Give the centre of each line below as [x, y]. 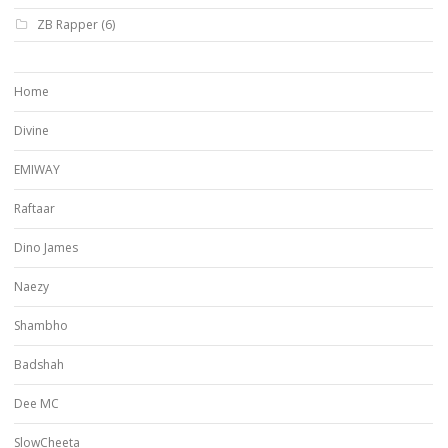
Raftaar [34, 208]
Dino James [46, 247]
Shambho [41, 325]
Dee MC [36, 403]
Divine [31, 130]
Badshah [39, 364]
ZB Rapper [67, 24]
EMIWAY [37, 169]
